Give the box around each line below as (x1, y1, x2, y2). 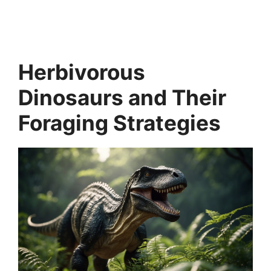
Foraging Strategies (18, 110, 221, 136)
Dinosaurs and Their (18, 85, 226, 111)
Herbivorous (18, 59, 145, 85)
